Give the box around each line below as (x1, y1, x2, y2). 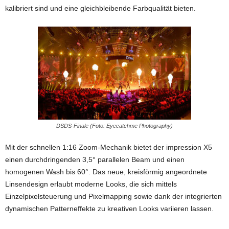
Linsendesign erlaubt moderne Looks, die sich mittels (5, 180, 177, 188)
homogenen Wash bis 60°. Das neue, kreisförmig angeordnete (5, 168, 207, 176)
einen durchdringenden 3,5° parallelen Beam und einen (5, 155, 185, 164)
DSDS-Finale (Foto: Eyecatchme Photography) (56, 123, 173, 129)
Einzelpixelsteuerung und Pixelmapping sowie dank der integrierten (5, 192, 222, 200)
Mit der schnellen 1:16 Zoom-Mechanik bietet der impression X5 (5, 143, 212, 151)
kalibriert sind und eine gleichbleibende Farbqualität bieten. (5, 4, 196, 12)
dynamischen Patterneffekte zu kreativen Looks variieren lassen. (5, 204, 214, 213)
